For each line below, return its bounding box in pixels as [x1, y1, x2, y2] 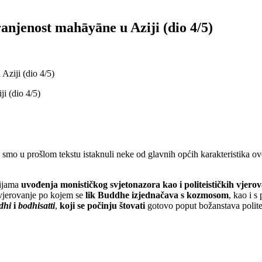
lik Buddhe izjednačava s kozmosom [85, 189, 229, 200]
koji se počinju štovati [60, 200, 145, 211]
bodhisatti [18, 200, 55, 211]
